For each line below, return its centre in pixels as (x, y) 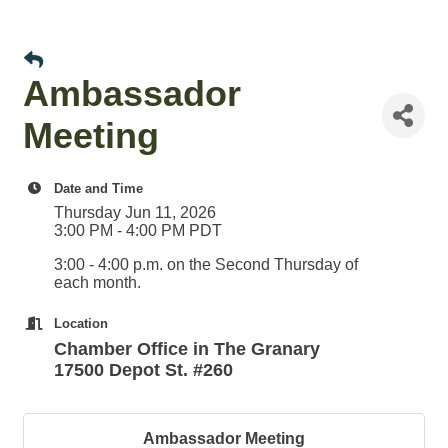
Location (81, 323)
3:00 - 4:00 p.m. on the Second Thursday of (206, 264)
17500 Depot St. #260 (143, 370)
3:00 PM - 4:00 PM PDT (138, 230)
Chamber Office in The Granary (187, 349)
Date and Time (98, 188)
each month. (101, 282)
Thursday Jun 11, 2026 (135, 212)
